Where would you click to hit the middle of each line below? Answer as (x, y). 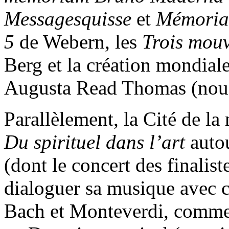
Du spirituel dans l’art (97, 142)
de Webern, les (78, 42)
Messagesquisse (70, 19)
